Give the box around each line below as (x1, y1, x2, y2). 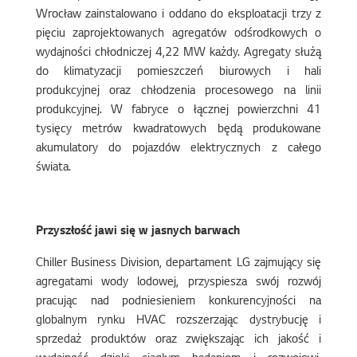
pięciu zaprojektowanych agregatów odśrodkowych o (35, 28, 322, 41)
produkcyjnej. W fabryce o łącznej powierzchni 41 (35, 104, 322, 117)
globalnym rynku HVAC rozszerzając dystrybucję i (35, 315, 322, 328)
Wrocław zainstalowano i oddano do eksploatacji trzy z (35, 9, 322, 22)
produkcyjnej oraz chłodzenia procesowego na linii (35, 85, 322, 98)
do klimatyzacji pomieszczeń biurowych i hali (35, 66, 322, 79)
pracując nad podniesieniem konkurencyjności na (35, 296, 322, 308)
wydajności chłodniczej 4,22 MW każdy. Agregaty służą (35, 47, 322, 60)
